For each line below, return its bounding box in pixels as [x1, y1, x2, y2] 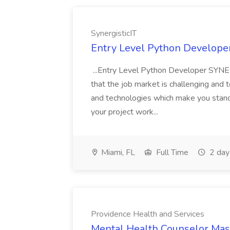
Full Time [154, 147, 188, 158]
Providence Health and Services [91, 208, 204, 220]
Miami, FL [99, 147, 135, 158]
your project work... [91, 106, 160, 118]
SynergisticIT [91, 28, 137, 39]
